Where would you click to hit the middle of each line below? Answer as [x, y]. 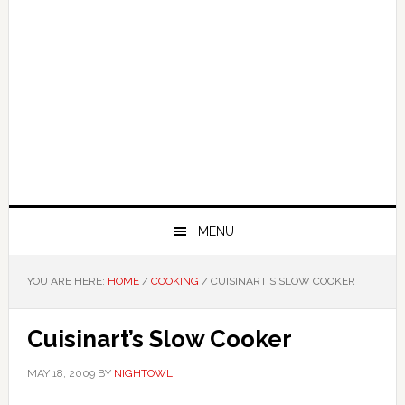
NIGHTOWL [143, 373]
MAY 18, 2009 [61, 373]
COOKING [174, 281]
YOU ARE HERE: [67, 281]
